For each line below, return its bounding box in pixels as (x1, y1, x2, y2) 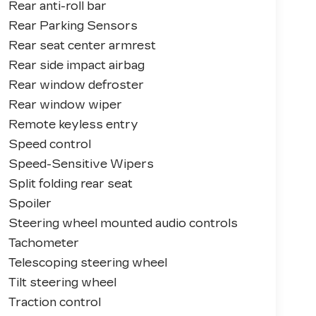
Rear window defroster (8, 78, 144, 92)
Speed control (8, 138, 91, 152)
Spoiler (8, 197, 51, 211)
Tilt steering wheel (8, 276, 116, 290)
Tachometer (8, 236, 79, 250)
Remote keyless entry (8, 118, 138, 132)
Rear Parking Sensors (8, 19, 138, 33)
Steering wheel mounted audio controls (8, 217, 238, 231)
